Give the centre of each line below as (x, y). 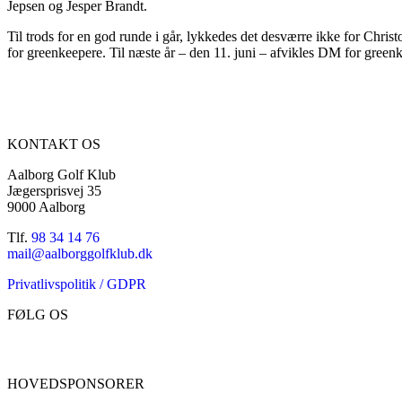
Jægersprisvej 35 (54, 190)
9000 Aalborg (46, 206)
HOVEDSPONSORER (76, 383)
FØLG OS (38, 314)
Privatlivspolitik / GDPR (77, 284)
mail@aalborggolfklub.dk (80, 253)
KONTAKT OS (54, 144)
